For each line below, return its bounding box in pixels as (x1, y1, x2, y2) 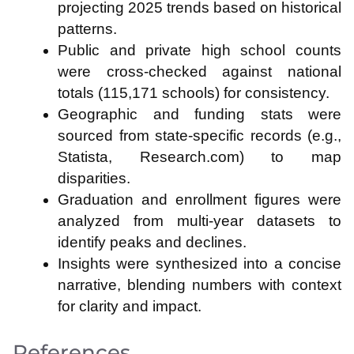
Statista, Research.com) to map (58, 149, 341, 166)
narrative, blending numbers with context (58, 277, 341, 294)
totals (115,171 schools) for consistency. (58, 85, 330, 102)
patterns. (58, 21, 117, 38)
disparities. (58, 170, 130, 187)
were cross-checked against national (58, 63, 341, 81)
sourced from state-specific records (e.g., (58, 127, 341, 145)
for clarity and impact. (58, 298, 201, 315)
